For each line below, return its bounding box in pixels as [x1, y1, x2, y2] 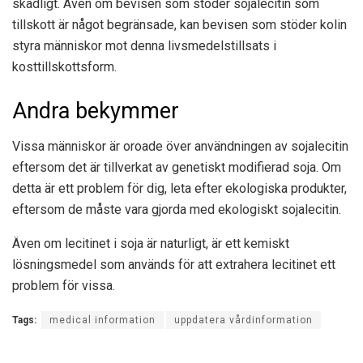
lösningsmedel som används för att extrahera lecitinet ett [12, 257, 335, 273]
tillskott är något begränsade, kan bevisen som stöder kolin [12, 16, 347, 32]
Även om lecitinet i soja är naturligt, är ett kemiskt [12, 236, 289, 252]
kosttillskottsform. [12, 58, 117, 75]
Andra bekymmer [12, 97, 179, 124]
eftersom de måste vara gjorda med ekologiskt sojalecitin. [12, 202, 341, 218]
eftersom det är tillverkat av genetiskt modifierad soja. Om [12, 160, 341, 176]
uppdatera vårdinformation [174, 314, 313, 327]
